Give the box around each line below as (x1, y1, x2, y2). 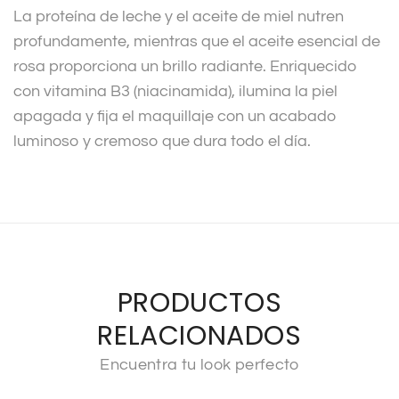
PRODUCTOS (117, 283, 282, 322)
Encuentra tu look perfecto (100, 355, 299, 373)
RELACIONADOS (97, 316, 302, 354)
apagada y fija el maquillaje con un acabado (13, 107, 337, 125)
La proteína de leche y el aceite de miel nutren (13, 7, 344, 25)
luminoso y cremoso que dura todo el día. (13, 132, 311, 150)
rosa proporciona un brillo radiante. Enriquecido (13, 57, 357, 75)
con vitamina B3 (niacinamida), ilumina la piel (13, 82, 338, 100)
